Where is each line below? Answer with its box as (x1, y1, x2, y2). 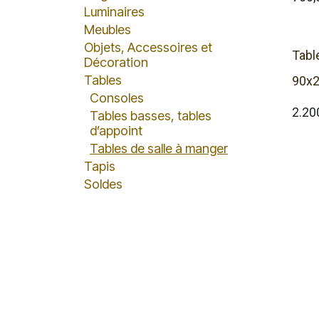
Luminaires (84, 4, 145, 19)
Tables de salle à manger (90, 141, 228, 156)
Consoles (90, 90, 144, 105)
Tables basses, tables (90, 108, 211, 123)
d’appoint (90, 123, 142, 138)
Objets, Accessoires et (84, 40, 212, 55)
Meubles (84, 22, 131, 37)
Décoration (84, 55, 148, 70)
